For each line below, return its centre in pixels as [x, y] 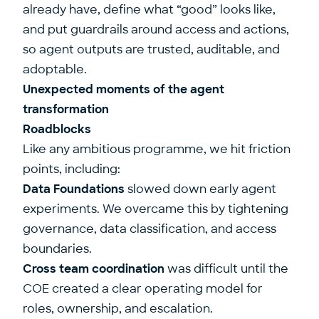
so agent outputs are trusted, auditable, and [151, 49]
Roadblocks [57, 129]
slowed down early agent [200, 189]
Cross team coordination [94, 269]
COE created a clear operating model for [143, 289]
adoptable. [55, 69]
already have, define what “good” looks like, [149, 10]
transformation [66, 109]
